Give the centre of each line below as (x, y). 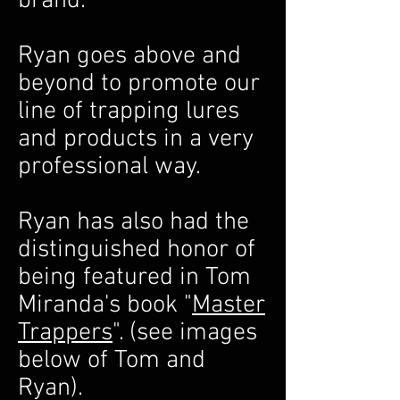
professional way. (112, 167)
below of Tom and (112, 361)
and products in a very (136, 139)
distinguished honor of (137, 250)
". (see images (185, 333)
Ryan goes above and (129, 56)
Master (229, 305)
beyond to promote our (139, 84)
